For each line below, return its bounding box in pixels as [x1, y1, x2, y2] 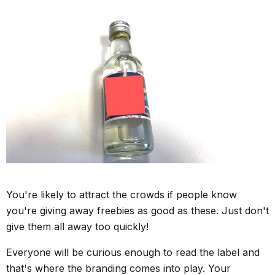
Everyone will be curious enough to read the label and [6, 246, 260, 259]
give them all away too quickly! [6, 220, 149, 233]
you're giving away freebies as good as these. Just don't [6, 204, 269, 217]
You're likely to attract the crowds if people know [6, 188, 237, 201]
